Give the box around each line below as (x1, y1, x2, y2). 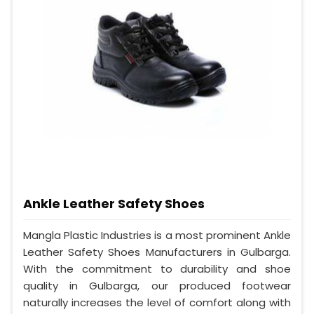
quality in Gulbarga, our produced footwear (23, 278, 291, 293)
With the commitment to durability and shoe (23, 261, 291, 276)
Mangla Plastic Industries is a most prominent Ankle (23, 227, 291, 243)
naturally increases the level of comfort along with (23, 294, 291, 310)
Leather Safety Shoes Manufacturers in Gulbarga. (23, 244, 291, 259)
